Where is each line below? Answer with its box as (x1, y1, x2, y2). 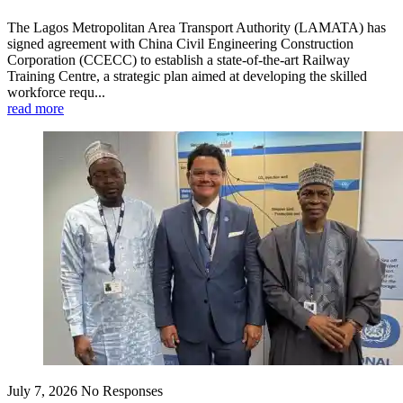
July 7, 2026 (7, 382, 77, 399)
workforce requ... (7, 84, 105, 100)
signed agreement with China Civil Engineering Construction (7, 35, 354, 51)
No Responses (81, 382, 163, 399)
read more (7, 100, 64, 116)
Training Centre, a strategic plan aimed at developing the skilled (7, 67, 367, 84)
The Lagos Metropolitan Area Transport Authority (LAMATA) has (7, 19, 386, 35)
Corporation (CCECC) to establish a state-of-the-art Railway (7, 51, 350, 67)
